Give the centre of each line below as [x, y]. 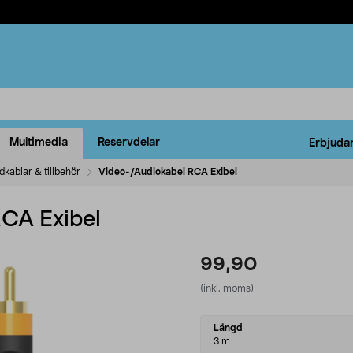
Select [219, 323]
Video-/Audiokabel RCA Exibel [168, 171]
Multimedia [39, 143]
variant [221, 341]
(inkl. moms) [227, 288]
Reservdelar [129, 143]
